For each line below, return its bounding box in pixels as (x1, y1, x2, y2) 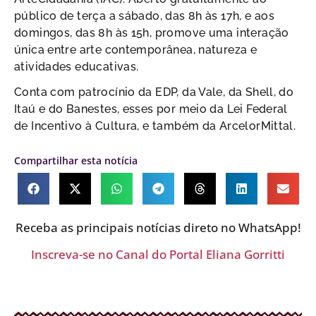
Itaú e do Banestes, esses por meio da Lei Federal (14, 102, 288, 116)
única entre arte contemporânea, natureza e (14, 43, 257, 57)
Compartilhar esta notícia (14, 154, 138, 168)
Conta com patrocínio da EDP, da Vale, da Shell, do (14, 85, 294, 99)
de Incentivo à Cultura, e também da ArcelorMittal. (14, 119, 296, 133)
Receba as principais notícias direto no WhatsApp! (15, 219, 301, 236)
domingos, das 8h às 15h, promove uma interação (14, 26, 289, 40)
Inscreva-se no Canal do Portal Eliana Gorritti (31, 246, 285, 263)
